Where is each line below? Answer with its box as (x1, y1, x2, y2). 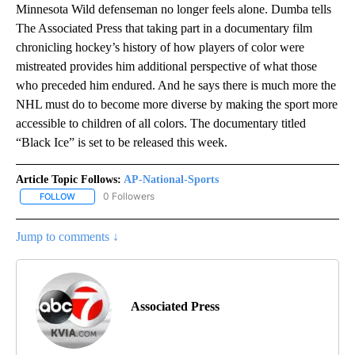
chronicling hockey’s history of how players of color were (16, 40, 304, 55)
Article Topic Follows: (16, 174, 121, 186)
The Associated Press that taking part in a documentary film (16, 21, 312, 36)
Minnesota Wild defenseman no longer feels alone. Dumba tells (16, 2, 331, 17)
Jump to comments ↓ (16, 230, 119, 244)
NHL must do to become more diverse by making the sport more (16, 97, 338, 112)
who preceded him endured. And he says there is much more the (16, 78, 336, 93)
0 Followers (103, 190, 155, 203)
